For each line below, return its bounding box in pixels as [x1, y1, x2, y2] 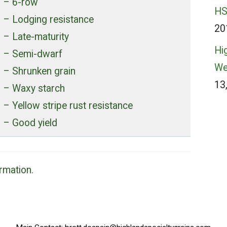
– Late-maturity [3, 30, 69, 43]
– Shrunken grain [3, 65, 75, 77]
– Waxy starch [3, 82, 65, 94]
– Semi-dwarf [3, 48, 62, 60]
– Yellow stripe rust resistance [3, 99, 133, 111]
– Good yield [3, 117, 57, 129]
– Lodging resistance [3, 13, 94, 25]
